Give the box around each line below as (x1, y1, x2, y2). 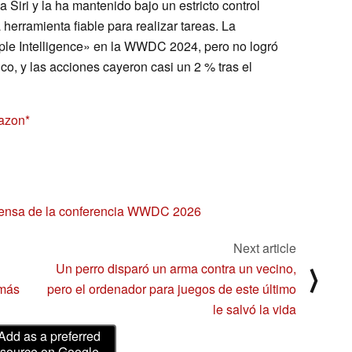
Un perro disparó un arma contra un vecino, (56, 258, 296, 277)
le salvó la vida (213, 299, 296, 318)
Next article (233, 238, 296, 257)
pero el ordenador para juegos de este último (47, 279, 296, 298)
